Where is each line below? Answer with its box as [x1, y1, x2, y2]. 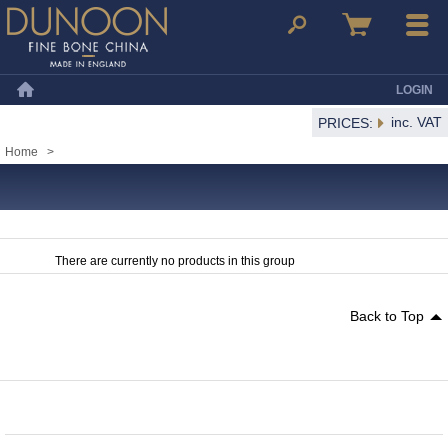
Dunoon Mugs [7, 67, 85, 81]
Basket [338, 68, 376, 83]
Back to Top [350, 308, 424, 325]
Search [277, 68, 317, 83]
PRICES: [318, 115, 374, 132]
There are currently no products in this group [54, 254, 295, 269]
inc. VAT [391, 114, 442, 130]
